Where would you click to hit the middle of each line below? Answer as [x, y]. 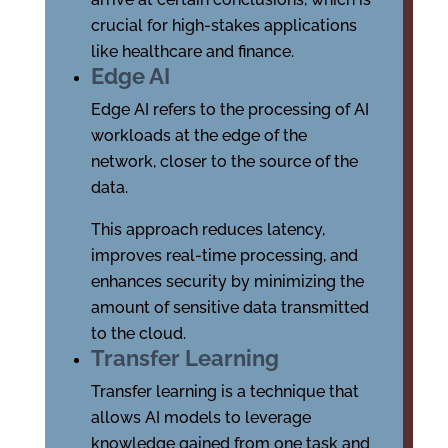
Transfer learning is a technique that [224, 392]
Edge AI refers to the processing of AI [229, 110]
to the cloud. [138, 334]
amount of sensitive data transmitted [229, 308]
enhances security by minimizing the [227, 282]
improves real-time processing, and [224, 256]
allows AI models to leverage [200, 418]
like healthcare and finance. [192, 52]
